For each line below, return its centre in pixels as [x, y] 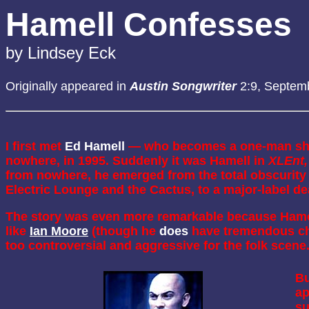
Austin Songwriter [183, 86]
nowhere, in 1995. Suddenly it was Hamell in [137, 161]
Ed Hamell [95, 146]
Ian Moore [59, 231]
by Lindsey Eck [61, 53]
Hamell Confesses [149, 24]
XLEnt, [288, 161]
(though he [124, 231]
